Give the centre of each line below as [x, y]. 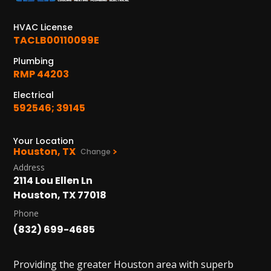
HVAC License [43, 27]
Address [29, 167]
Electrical [34, 95]
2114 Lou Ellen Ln [53, 180]
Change [96, 151]
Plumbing [34, 61]
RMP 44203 [41, 74]
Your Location [44, 141]
